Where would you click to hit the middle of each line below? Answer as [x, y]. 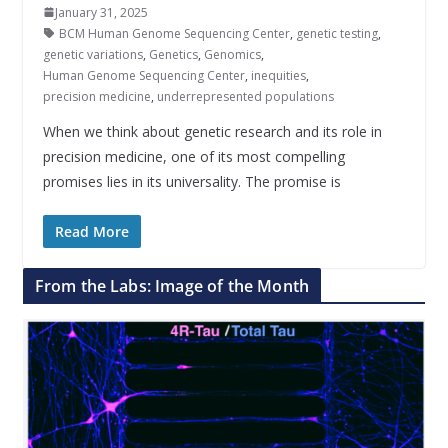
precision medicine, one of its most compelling [193, 156]
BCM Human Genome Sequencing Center [174, 33]
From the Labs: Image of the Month [171, 285]
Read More [91, 231]
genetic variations [92, 54]
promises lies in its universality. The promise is [191, 181]
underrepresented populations [245, 96]
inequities [278, 75]
